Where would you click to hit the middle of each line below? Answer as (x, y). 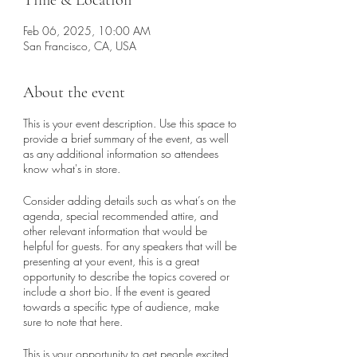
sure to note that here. (73, 322)
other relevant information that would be (115, 231)
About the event (74, 92)
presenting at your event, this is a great (111, 261)
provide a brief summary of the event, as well (126, 138)
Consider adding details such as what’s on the (129, 200)
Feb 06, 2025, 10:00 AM (87, 31)
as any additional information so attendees (121, 153)
